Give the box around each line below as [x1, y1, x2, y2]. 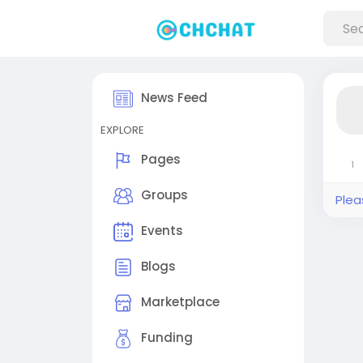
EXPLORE [100, 122, 144, 138]
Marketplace [141, 293, 220, 311]
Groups [141, 186, 188, 204]
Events [141, 222, 183, 240]
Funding [141, 329, 193, 347]
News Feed [141, 89, 207, 107]
